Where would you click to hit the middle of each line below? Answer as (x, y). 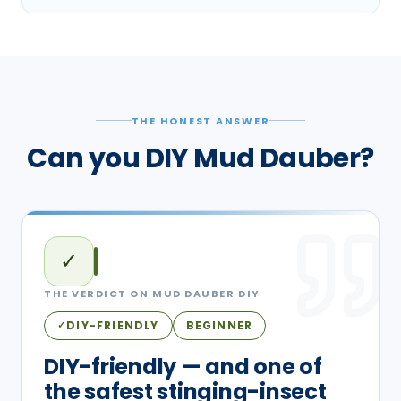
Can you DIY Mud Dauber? (200, 158)
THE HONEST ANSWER (200, 120)
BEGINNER (219, 325)
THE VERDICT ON (98, 293)
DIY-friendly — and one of (183, 366)
